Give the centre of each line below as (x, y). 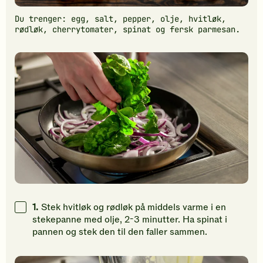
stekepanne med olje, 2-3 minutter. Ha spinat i (130, 219)
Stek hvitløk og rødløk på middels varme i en (134, 207)
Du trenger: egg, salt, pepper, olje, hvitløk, (120, 18)
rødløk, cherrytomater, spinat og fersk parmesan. (127, 29)
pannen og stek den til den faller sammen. (120, 232)
